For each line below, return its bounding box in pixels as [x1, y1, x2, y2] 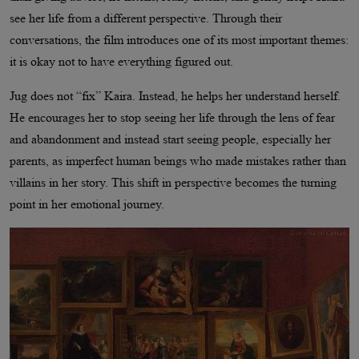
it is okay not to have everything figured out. [10, 54, 233, 69]
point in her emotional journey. [10, 197, 164, 212]
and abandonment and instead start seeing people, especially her [10, 132, 331, 147]
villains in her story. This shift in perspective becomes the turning [10, 175, 337, 190]
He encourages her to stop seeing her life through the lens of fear [10, 111, 335, 125]
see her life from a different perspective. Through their [10, 11, 282, 26]
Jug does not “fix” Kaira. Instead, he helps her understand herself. [10, 89, 341, 103]
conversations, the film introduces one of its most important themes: [10, 33, 349, 47]
